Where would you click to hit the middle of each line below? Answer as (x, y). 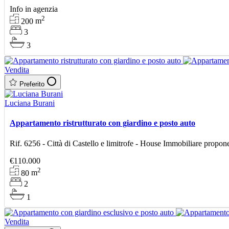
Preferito (32, 84)
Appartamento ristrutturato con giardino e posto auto (102, 123)
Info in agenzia (34, 9)
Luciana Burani (30, 103)
